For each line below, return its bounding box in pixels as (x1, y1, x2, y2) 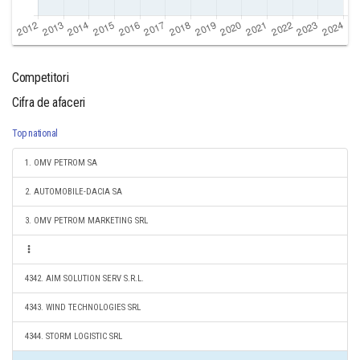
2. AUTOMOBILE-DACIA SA (25, 186, 122, 197)
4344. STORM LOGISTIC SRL (25, 331, 122, 342)
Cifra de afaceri (12, 95, 85, 110)
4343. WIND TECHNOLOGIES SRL (25, 302, 141, 313)
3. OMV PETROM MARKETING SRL (25, 215, 148, 226)
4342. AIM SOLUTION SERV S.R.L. (25, 273, 144, 284)
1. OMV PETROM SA (25, 157, 97, 168)
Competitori (12, 70, 69, 85)
